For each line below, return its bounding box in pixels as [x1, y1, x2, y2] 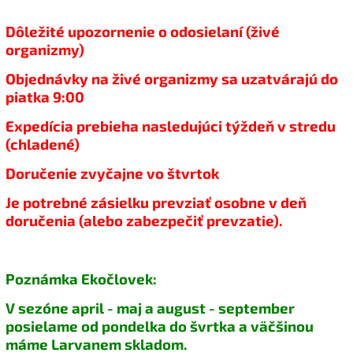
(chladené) [6, 135, 80, 154]
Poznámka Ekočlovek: [6, 269, 157, 288]
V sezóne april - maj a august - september [6, 299, 295, 318]
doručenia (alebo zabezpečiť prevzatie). [6, 211, 283, 230]
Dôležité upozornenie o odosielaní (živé [6, 22, 280, 41]
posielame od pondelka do [6, 317, 190, 336]
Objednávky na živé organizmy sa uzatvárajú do [6, 69, 338, 88]
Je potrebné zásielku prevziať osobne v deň [6, 193, 307, 212]
